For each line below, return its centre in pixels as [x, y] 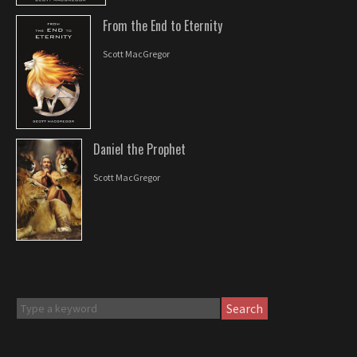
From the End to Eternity [163, 25]
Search [245, 308]
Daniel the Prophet [140, 149]
